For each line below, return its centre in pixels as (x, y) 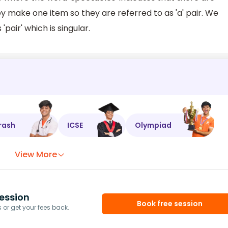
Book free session (170, 204)
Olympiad (153, 125)
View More (36, 155)
